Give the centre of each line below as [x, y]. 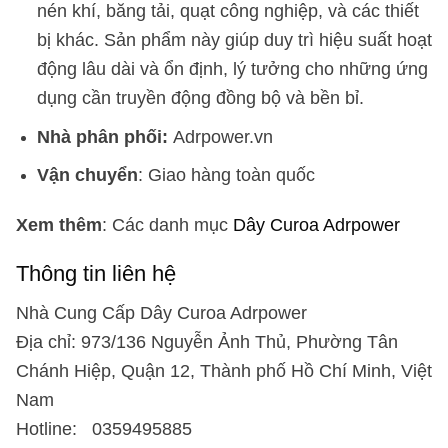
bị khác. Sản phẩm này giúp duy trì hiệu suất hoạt [234, 40]
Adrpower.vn [220, 136]
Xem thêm [59, 225]
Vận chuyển [87, 175]
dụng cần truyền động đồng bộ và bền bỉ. [200, 98]
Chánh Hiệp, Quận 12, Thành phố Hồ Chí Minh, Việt [224, 370]
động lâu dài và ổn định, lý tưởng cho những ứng [232, 69]
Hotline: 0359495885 [104, 428]
